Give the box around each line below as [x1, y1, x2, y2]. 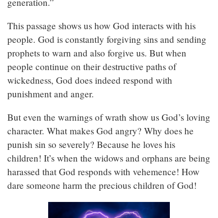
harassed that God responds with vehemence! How [7, 165, 200, 178]
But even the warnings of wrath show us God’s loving [7, 111, 210, 124]
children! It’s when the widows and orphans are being [7, 152, 210, 164]
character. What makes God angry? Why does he [7, 125, 194, 137]
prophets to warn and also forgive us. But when [7, 47, 186, 59]
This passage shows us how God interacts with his [7, 19, 196, 32]
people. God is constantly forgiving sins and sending [7, 33, 206, 46]
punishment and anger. [7, 88, 99, 100]
